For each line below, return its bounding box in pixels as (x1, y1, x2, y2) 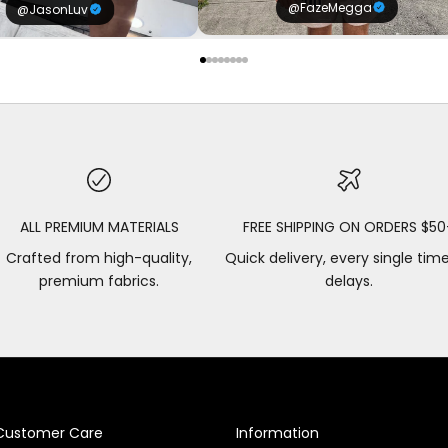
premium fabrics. (39, 270, 160, 291)
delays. (324, 270, 373, 291)
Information (235, 422, 319, 443)
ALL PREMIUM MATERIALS (19, 216, 179, 237)
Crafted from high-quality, (6, 247, 193, 268)
